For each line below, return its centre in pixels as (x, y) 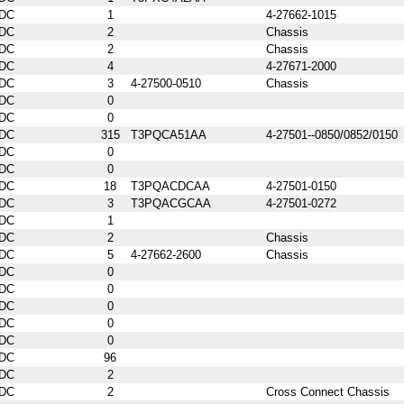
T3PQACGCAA (171, 203)
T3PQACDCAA (170, 186)
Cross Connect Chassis (328, 391)
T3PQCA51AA (169, 134)
